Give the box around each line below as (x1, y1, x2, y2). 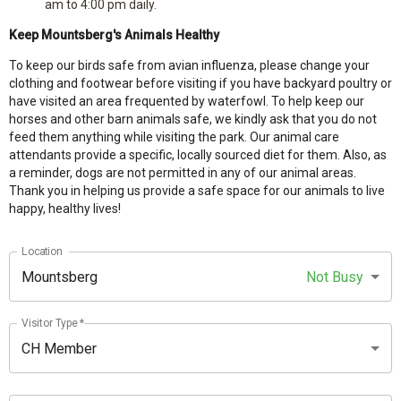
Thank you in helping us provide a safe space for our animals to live (9, 183, 385, 198)
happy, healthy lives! (9, 201, 121, 216)
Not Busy (306, 268, 363, 286)
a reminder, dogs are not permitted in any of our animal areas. (9, 166, 356, 180)
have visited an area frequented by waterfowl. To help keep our (9, 94, 364, 108)
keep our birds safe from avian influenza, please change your (26, 58, 370, 73)
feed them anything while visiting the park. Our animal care (9, 130, 339, 144)
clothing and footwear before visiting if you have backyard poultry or (9, 76, 392, 90)
